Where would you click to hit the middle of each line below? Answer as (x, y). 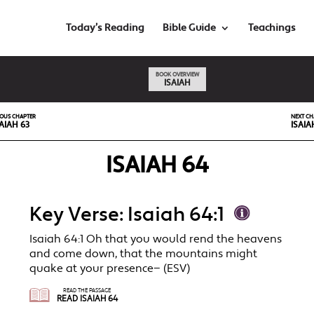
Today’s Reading (105, 28)
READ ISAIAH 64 (87, 299)
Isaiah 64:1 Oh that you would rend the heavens (156, 240)
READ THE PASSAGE (87, 291)
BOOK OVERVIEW (177, 75)
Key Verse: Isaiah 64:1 (127, 215)
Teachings (272, 28)
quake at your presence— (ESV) (110, 269)
